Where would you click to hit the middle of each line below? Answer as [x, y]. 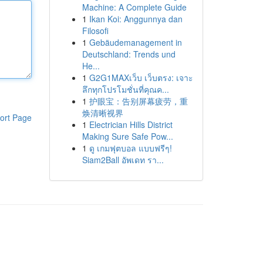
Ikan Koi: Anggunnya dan [136, 19]
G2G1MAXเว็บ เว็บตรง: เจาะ [141, 77]
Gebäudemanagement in [135, 42]
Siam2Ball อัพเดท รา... [123, 160]
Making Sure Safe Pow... [127, 136]
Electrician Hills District [131, 124]
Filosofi [95, 31]
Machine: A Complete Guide [134, 7]
